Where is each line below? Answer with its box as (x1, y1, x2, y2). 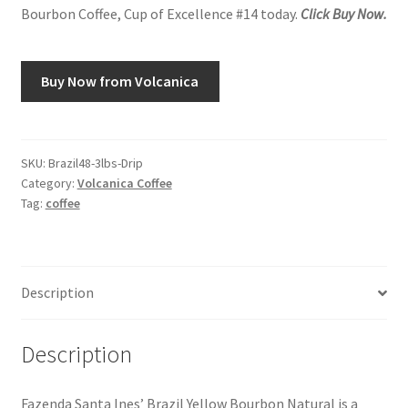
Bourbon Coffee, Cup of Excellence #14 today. (20, 5, 298, 24)
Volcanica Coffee (76, 175, 172, 192)
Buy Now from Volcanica (41, 71, 199, 90)
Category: (20, 175, 77, 192)
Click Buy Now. (297, 5, 387, 24)
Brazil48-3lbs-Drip (47, 155, 143, 172)
